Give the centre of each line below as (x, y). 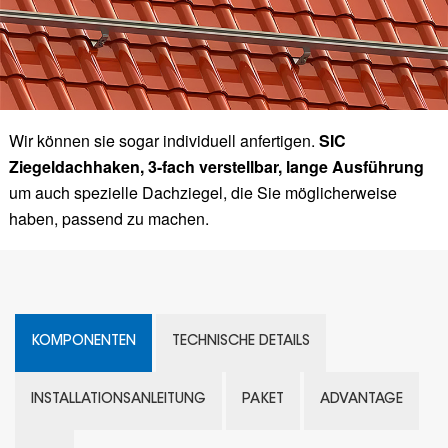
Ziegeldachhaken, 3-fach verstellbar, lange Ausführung (216, 166)
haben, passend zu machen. (108, 218)
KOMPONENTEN (83, 341)
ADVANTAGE (361, 399)
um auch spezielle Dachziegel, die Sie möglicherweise (202, 192)
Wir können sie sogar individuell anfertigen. (163, 140)
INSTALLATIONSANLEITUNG (118, 399)
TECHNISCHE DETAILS (241, 341)
